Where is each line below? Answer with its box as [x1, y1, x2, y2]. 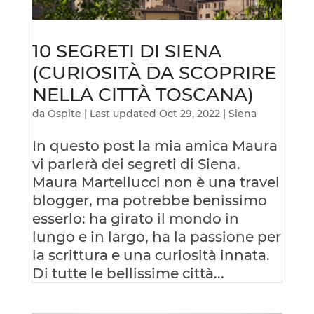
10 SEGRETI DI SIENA [32, 40, 221, 63]
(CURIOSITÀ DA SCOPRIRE [32, 62, 276, 85]
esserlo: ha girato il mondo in [32, 210, 239, 228]
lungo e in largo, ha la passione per [32, 228, 281, 246]
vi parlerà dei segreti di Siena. [32, 156, 240, 173]
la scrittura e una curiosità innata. [32, 247, 270, 264]
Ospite [47, 107, 81, 121]
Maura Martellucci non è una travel [32, 174, 280, 191]
